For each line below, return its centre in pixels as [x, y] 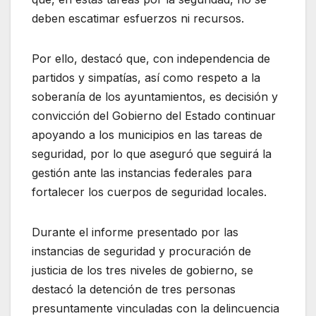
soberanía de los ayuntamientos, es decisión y [155, 97]
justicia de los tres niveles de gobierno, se [142, 271]
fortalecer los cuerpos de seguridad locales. [149, 192]
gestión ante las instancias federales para [142, 173]
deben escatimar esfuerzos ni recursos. [138, 19]
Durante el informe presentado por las [135, 232]
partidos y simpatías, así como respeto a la [146, 78]
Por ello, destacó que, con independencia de [151, 59]
